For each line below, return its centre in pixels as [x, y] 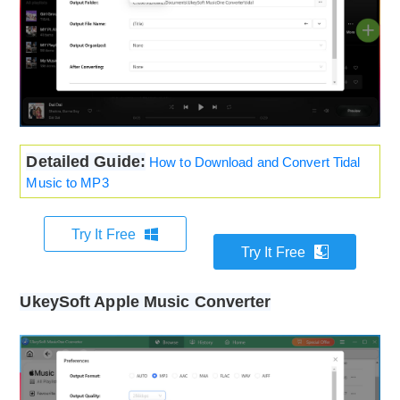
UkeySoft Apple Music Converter [146, 302]
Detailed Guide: [86, 162]
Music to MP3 [67, 183]
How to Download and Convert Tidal [255, 162]
